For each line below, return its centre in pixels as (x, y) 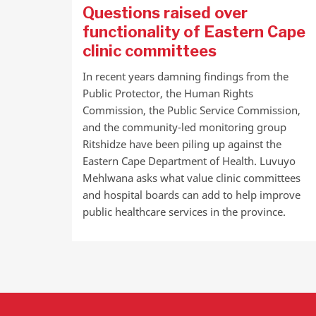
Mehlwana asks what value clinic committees (192, 178)
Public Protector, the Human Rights (168, 93)
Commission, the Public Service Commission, (192, 110)
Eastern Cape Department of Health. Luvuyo (189, 161)
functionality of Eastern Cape (194, 32)
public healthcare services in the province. (184, 212)
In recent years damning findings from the (186, 76)
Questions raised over (165, 13)
